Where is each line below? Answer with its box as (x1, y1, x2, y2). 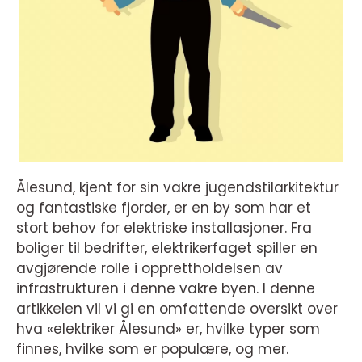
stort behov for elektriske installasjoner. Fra (16, 218, 312, 238)
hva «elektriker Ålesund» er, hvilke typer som (16, 319, 320, 339)
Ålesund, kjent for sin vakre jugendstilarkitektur (16, 178, 339, 197)
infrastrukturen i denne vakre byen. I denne (16, 279, 315, 298)
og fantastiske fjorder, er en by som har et (16, 198, 311, 217)
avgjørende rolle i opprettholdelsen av (16, 259, 283, 278)
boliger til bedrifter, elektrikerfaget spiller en (16, 238, 318, 258)
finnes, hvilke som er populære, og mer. (16, 339, 288, 359)
